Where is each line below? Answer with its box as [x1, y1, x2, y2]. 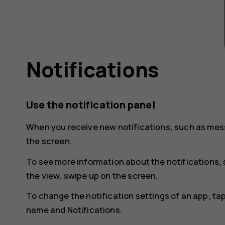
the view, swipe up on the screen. [26, 169, 158, 181]
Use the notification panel [26, 98, 155, 112]
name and [26, 204, 67, 216]
